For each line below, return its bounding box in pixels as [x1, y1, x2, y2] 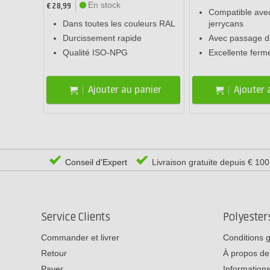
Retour [41, 248, 67, 258]
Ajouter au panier [88, 84, 162, 96]
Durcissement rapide [63, 33, 142, 43]
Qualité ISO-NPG [63, 48, 128, 58]
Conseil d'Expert [63, 157, 127, 168]
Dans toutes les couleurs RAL [63, 19, 175, 29]
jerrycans [208, 19, 243, 29]
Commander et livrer [41, 232, 119, 242]
